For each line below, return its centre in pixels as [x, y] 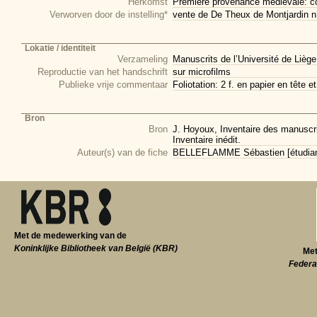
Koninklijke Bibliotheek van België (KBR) [96, 248]
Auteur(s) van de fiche [122, 152]
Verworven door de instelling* [109, 15]
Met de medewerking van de [70, 236]
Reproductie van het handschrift [103, 72]
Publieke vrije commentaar [113, 85]
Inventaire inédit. [207, 140]
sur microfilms [202, 72]
